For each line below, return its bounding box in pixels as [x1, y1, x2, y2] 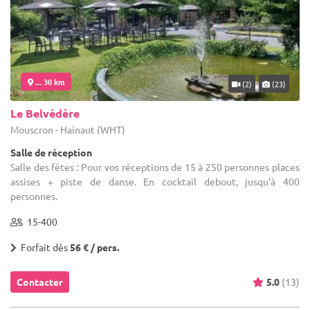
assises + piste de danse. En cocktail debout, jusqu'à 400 [10, 175, 300, 188]
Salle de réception [10, 146, 92, 159]
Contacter [17, 275, 63, 289]
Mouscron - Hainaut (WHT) [10, 123, 125, 136]
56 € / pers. [70, 241, 119, 254]
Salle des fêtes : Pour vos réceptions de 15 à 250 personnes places [10, 161, 300, 174]
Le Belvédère [10, 106, 80, 121]
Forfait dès [17, 241, 70, 254]
